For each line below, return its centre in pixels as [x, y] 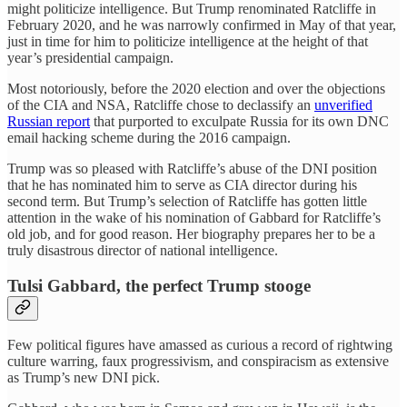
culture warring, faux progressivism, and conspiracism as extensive [198, 362]
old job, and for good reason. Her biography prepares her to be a [191, 233]
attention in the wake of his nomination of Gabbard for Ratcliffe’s [194, 217]
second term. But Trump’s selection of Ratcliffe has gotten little [187, 201]
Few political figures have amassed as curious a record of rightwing [200, 345]
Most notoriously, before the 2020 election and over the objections [196, 88]
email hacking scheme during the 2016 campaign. [149, 137]
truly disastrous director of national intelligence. [143, 250]
